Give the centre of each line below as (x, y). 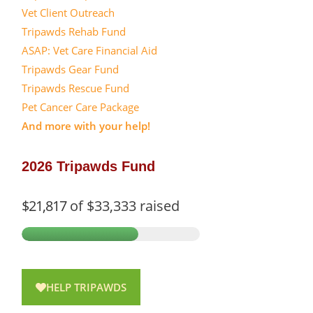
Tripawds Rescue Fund (75, 88)
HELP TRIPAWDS (86, 287)
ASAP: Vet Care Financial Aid (89, 50)
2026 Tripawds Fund (88, 166)
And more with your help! (86, 126)
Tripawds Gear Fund (70, 69)
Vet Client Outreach (68, 13)
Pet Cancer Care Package (80, 107)
